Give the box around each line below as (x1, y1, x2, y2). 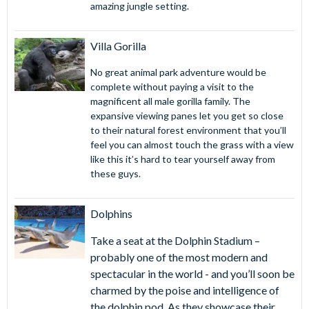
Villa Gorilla (90, 39, 146, 53)
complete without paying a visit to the (90, 81, 254, 93)
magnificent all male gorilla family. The (90, 95, 250, 108)
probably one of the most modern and (90, 250, 268, 264)
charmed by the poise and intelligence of (90, 283, 279, 297)
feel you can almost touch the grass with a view (90, 139, 294, 151)
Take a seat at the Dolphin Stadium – (90, 234, 260, 248)
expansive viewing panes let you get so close (90, 110, 283, 122)
